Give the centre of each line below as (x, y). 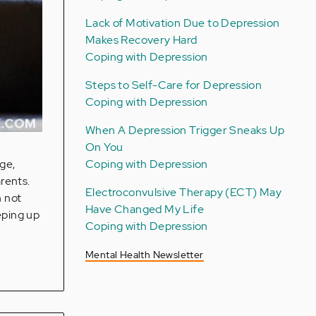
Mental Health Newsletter (144, 255)
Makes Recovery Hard (141, 40)
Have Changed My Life (144, 209)
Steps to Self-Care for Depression (174, 85)
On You (104, 147)
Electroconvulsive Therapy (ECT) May (183, 192)
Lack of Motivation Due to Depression (182, 23)
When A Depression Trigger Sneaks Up (184, 130)
